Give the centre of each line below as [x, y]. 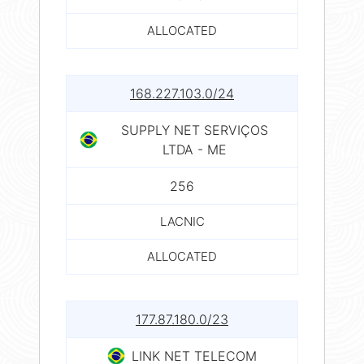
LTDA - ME [194, 149]
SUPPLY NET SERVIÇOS [194, 130]
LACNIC [182, 221]
